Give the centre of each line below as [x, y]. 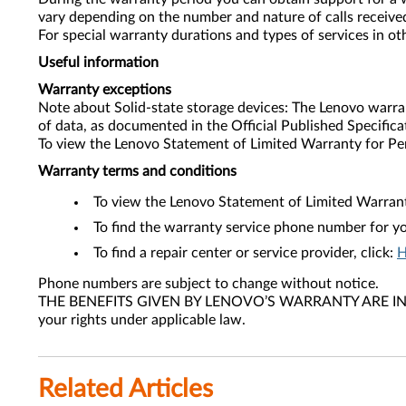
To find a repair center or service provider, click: [245, 253]
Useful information [98, 63]
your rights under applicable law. [142, 320]
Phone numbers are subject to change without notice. [208, 284]
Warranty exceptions [105, 90]
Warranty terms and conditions [137, 171]
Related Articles [126, 389]
